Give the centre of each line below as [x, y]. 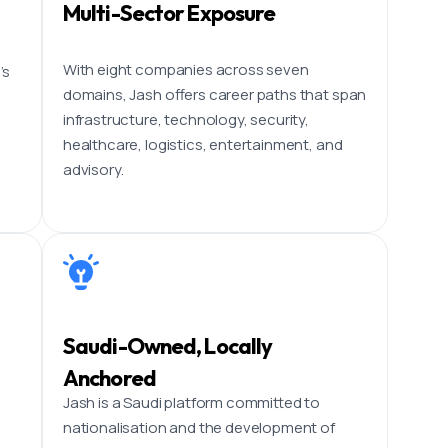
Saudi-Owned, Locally [167, 345]
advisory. [93, 169]
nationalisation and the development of [198, 427]
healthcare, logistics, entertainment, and [202, 144]
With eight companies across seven [185, 69]
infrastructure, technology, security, [185, 119]
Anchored [109, 377]
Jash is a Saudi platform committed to [191, 402]
